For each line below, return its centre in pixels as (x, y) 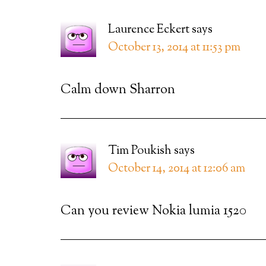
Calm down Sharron (118, 90)
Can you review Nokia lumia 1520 (153, 211)
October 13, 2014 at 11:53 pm (174, 48)
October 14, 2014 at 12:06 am (177, 169)
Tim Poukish (140, 151)
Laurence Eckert (149, 30)
